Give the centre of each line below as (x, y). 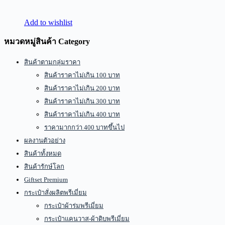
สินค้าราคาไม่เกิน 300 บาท (82, 101)
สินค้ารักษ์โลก (44, 166)
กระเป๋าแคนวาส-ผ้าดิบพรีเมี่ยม (87, 219)
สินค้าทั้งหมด (43, 153)
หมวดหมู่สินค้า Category (47, 41)
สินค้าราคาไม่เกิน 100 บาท (82, 75)
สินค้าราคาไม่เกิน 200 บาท (82, 88)
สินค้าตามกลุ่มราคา (52, 62)
